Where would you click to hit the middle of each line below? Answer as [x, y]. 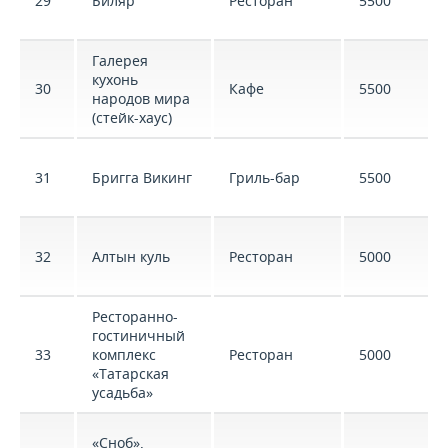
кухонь [115, 79]
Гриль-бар [264, 177]
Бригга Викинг [142, 177]
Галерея [120, 60]
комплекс [124, 354]
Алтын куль [131, 256]
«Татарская [130, 373]
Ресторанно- [135, 316]
